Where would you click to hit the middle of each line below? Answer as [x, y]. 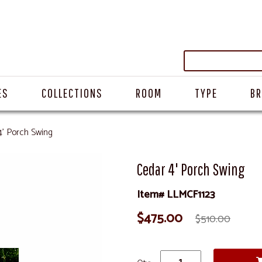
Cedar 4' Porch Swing [191, 169]
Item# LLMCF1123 [176, 195]
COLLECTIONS [72, 93]
